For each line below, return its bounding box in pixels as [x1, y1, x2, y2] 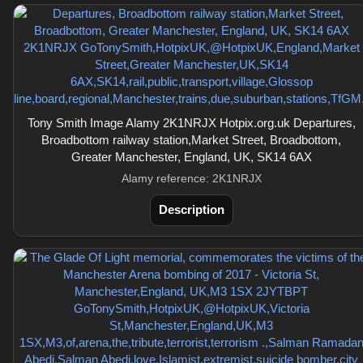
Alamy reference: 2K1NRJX [121, 172, 262, 185]
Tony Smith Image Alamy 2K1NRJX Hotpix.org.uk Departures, [27, 116, 356, 130]
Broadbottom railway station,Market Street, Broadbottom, [41, 133, 341, 147]
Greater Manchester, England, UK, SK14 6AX [70, 150, 312, 164]
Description [158, 203, 224, 216]
